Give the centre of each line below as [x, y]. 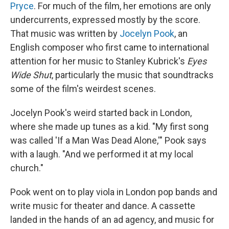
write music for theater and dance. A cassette [103, 206]
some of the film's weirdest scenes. [83, 89]
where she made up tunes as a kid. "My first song [109, 127]
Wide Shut [31, 75]
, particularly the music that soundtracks [133, 75]
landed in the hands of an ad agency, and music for [112, 220]
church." [27, 168]
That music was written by [65, 33]
